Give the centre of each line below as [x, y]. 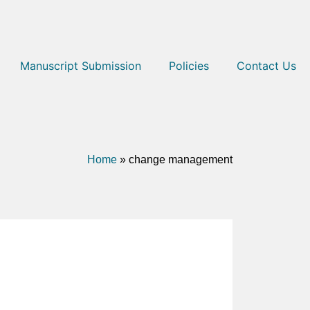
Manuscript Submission [81, 66]
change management [181, 159]
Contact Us [266, 66]
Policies [189, 66]
